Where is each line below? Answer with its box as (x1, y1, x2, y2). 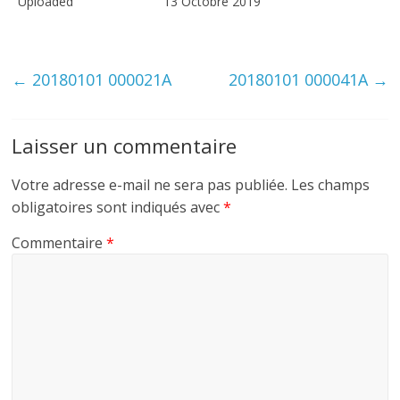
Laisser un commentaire (12, 131, 237, 159)
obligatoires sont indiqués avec (12, 196, 224, 217)
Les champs (291, 174, 371, 195)
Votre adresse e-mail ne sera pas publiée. (12, 174, 288, 195)
